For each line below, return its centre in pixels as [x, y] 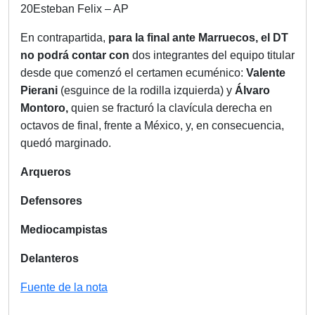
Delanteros [50, 259]
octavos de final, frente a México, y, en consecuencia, [152, 126]
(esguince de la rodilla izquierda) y [148, 91]
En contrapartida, [64, 38]
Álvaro [252, 91]
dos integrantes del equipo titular [213, 56]
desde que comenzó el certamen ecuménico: [133, 73]
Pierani [40, 91]
